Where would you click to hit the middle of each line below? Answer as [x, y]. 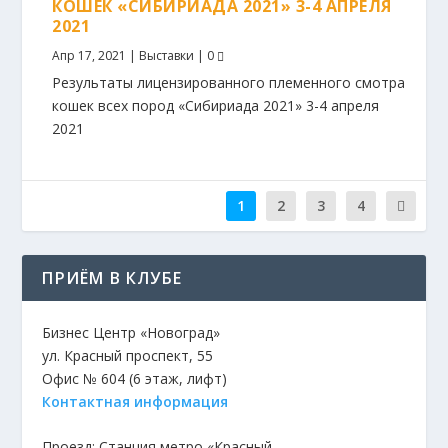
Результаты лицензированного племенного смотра [229, 82]
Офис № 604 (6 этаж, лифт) [135, 378]
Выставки [167, 55]
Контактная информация [135, 401]
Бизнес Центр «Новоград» [131, 332]
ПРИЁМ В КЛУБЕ [112, 278]
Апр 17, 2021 [89, 55]
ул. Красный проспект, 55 [128, 355]
